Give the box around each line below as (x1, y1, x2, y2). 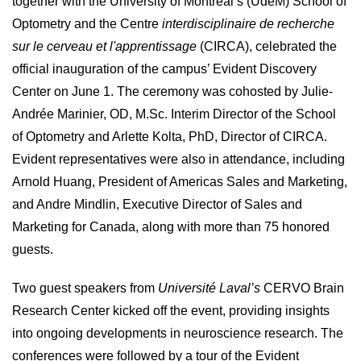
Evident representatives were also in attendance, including (12, 152, 345, 166)
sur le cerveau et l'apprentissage (12, 39, 197, 53)
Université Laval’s (158, 281, 260, 295)
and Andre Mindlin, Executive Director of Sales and (12, 197, 302, 211)
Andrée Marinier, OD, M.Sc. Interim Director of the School (12, 107, 336, 121)
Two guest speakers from (12, 281, 158, 295)
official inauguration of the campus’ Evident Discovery (12, 62, 317, 76)
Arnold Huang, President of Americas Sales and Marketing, (12, 175, 347, 189)
